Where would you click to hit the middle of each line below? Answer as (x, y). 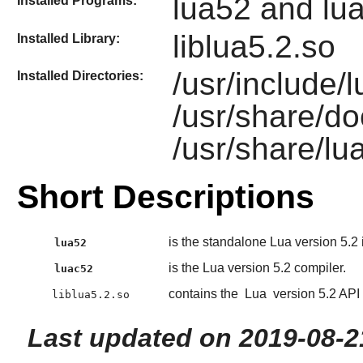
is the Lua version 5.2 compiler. (257, 268)
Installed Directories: (80, 76)
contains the (205, 294)
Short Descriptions (165, 197)
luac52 (74, 269)
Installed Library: (68, 38)
